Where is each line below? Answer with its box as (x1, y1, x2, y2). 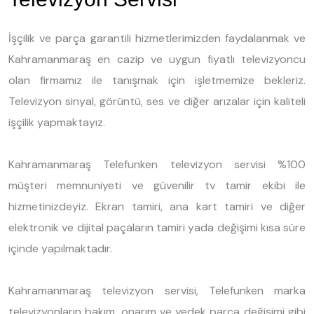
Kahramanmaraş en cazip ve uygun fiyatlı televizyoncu (8, 51, 306, 67)
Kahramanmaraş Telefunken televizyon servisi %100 (8, 156, 306, 172)
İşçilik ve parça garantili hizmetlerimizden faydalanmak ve (8, 30, 306, 46)
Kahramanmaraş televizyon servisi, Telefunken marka (8, 282, 306, 298)
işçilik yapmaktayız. (8, 114, 105, 130)
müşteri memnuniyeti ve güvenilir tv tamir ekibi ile (8, 177, 306, 193)
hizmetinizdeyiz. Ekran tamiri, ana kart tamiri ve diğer (8, 198, 306, 214)
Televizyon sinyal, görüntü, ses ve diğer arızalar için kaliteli (8, 93, 306, 109)
